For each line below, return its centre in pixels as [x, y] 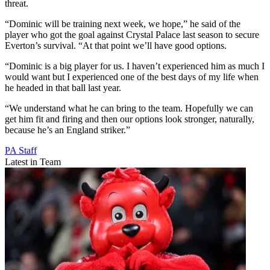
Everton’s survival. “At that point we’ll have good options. [116, 45]
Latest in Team [33, 162]
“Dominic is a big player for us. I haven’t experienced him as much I [135, 66]
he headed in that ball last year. [63, 87]
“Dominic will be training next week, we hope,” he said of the [123, 24]
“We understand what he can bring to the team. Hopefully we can [129, 108]
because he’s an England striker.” [67, 130]
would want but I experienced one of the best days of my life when [132, 77]
